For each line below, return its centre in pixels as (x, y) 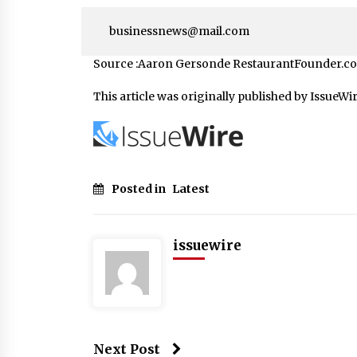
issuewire (207, 245)
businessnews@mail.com (179, 31)
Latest (191, 189)
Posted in (140, 189)
